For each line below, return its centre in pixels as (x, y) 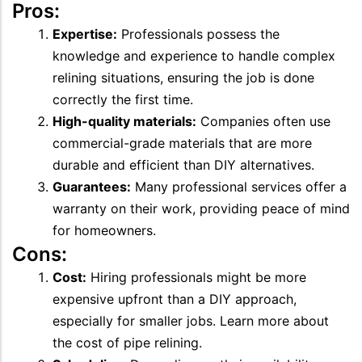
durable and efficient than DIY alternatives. (183, 164)
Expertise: (85, 34)
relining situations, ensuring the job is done (183, 77)
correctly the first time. (123, 99)
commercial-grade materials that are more (182, 143)
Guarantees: (92, 186)
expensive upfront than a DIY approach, (175, 299)
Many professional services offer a (239, 186)
